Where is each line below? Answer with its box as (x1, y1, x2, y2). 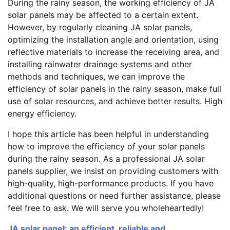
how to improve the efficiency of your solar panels (8, 141, 205, 151)
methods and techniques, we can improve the (8, 71, 185, 82)
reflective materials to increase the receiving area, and (8, 46, 219, 57)
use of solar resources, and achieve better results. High (8, 95, 222, 106)
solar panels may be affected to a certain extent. (8, 9, 198, 20)
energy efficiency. (8, 108, 76, 119)
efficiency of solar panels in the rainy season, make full (8, 83, 221, 94)
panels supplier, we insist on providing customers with (8, 165, 218, 176)
